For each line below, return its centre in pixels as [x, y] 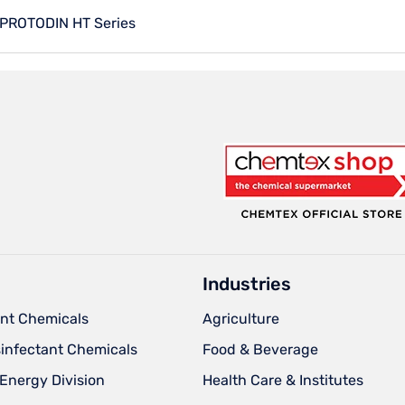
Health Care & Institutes [283, 380]
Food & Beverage [260, 349]
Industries [246, 283]
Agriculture [240, 318]
